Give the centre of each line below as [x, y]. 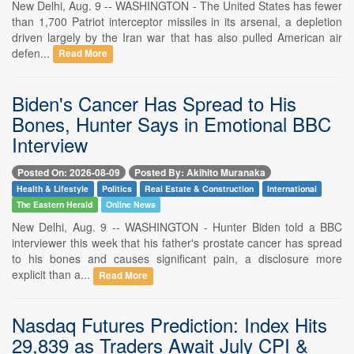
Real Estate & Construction [200, 188]
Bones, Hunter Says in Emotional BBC [171, 123]
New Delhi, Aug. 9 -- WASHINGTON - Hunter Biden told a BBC [177, 226]
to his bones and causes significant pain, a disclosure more [177, 258]
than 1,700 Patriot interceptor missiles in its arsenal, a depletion [177, 21]
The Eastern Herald [55, 204]
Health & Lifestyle [53, 188]
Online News [130, 204]
